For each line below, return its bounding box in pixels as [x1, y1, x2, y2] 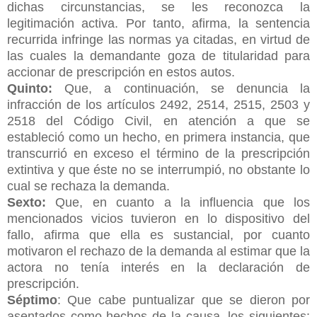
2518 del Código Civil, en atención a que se [7, 113, 310, 128]
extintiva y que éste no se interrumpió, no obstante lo [7, 162, 310, 177]
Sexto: [7, 195, 56, 209]
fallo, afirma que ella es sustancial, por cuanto [7, 227, 310, 242]
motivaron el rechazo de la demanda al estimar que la [7, 243, 310, 258]
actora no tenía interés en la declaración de [7, 260, 310, 275]
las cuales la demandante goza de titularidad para [7, 48, 310, 63]
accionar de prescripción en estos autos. [7, 64, 238, 79]
